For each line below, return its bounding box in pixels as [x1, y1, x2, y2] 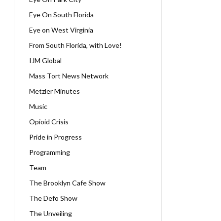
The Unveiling [29, 209, 72, 218]
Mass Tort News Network [29, 72, 109, 80]
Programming [29, 148, 70, 156]
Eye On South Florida [29, 10, 94, 19]
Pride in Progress [29, 133, 82, 141]
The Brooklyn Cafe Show [29, 179, 106, 187]
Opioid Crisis [29, 117, 69, 126]
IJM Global [29, 56, 62, 65]
